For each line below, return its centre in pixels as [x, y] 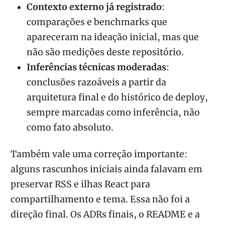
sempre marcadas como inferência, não [113, 112]
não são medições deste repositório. [105, 52]
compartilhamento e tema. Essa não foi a [100, 199]
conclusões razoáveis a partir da [96, 82]
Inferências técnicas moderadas [96, 67]
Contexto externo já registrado [94, 7]
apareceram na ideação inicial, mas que [113, 37]
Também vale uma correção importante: [99, 154]
